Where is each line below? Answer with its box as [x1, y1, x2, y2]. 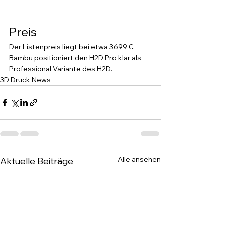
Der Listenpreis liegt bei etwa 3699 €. [9, 42, 136, 51]
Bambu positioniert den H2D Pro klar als [9, 53, 143, 62]
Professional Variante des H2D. [9, 64, 113, 73]
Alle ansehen [118, 155, 161, 164]
